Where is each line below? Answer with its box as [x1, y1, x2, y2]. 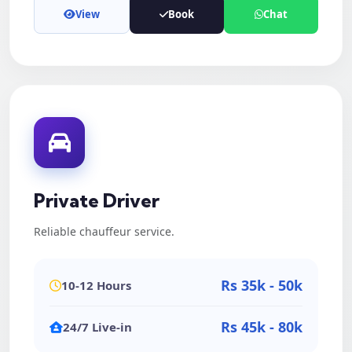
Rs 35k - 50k [221, 276, 302, 295]
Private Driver [34, 189, 159, 212]
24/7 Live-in [63, 319, 132, 335]
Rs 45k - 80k [221, 317, 302, 336]
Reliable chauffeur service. [34, 224, 174, 239]
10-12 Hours [61, 277, 131, 293]
